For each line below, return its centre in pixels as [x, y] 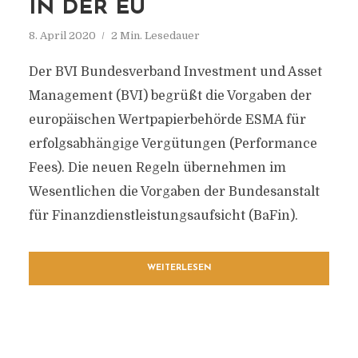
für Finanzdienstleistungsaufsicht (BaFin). [163, 216]
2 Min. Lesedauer [155, 36]
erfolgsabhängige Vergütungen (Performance [173, 144]
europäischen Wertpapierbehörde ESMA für [167, 120]
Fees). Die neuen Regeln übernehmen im [157, 168]
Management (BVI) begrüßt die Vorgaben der [170, 96]
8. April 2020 [62, 36]
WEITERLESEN [179, 268]
